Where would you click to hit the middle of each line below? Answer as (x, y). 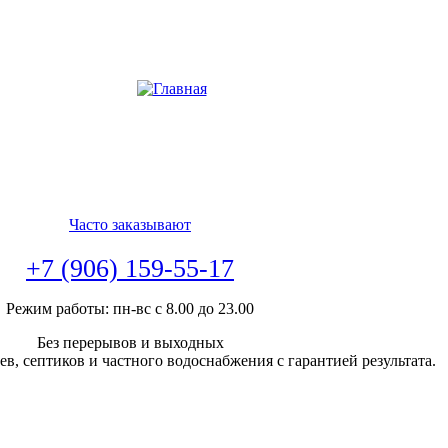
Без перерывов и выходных (130, 342)
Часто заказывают (130, 224)
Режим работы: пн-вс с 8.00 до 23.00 (130, 308)
